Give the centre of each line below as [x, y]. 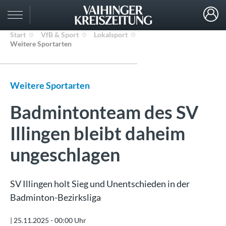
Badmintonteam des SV [104, 112]
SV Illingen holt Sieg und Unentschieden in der [100, 184]
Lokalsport [111, 35]
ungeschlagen [65, 154]
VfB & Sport [60, 35]
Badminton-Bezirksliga [55, 197]
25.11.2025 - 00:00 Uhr [50, 220]
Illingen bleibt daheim [98, 133]
